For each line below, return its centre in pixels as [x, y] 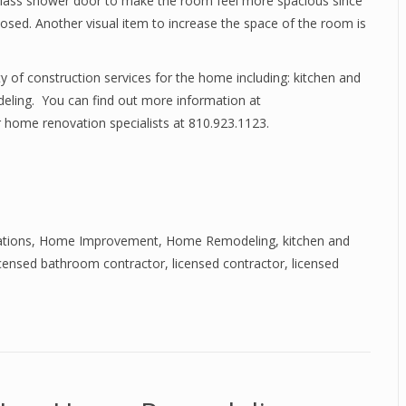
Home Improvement [99, 241]
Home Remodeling [221, 241]
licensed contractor [228, 263]
